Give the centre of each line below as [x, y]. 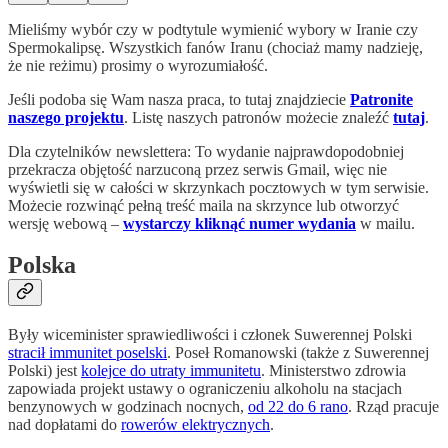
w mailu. [385, 223]
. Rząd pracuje [393, 407]
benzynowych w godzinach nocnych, [128, 407]
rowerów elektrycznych [195, 425]
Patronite [381, 99]
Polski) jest [44, 371]
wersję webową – [65, 223]
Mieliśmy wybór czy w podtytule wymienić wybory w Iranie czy [213, 29]
